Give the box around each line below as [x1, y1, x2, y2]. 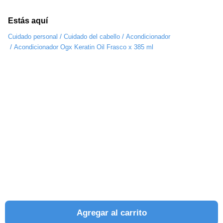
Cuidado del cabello [64, 33, 120, 41]
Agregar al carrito [76, 208, 147, 218]
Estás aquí [8, 16, 48, 25]
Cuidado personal [8, 33, 58, 41]
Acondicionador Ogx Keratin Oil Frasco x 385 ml [14, 43, 153, 51]
